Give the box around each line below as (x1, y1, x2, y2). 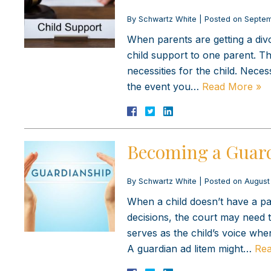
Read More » (202, 80, 261, 93)
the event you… (127, 80, 202, 93)
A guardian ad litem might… (127, 242, 255, 255)
